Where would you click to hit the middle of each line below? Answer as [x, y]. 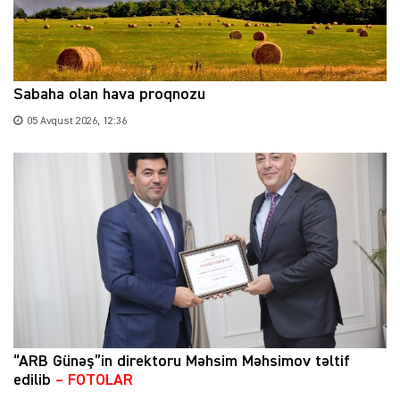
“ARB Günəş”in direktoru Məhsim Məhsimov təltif [182, 361]
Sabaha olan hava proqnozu [109, 94]
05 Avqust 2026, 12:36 [77, 121]
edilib [34, 380]
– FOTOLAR [94, 380]
